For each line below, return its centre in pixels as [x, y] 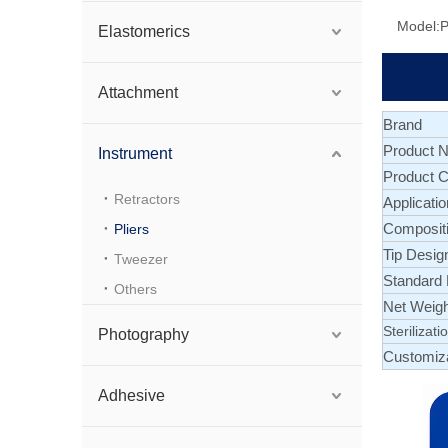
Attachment [138, 92]
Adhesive [131, 395]
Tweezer [141, 259]
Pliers [131, 229]
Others [135, 289]
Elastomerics [144, 31]
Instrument [135, 153]
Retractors [147, 199]
